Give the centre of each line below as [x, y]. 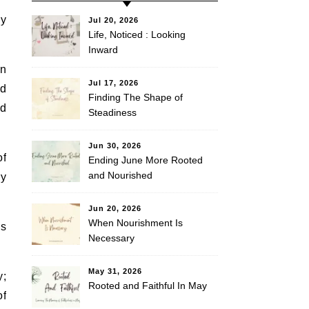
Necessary [111, 238]
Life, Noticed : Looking [137, 34]
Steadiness [112, 112]
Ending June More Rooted [146, 160]
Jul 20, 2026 [113, 20]
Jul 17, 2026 [113, 83]
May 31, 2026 [115, 271]
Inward [103, 50]
